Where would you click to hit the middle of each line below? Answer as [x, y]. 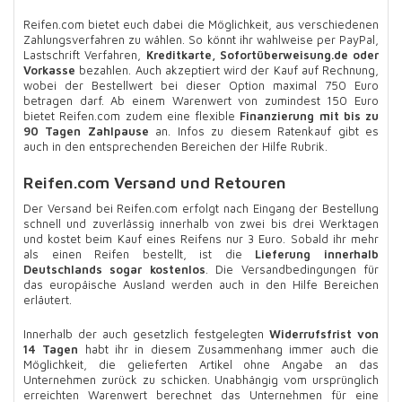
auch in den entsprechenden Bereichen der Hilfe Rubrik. [175, 146]
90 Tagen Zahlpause [86, 131]
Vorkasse [49, 70]
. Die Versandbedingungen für [292, 269]
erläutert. [48, 300]
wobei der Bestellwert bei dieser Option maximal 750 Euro [201, 85]
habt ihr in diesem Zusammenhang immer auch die [229, 350]
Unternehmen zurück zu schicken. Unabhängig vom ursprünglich [201, 380]
